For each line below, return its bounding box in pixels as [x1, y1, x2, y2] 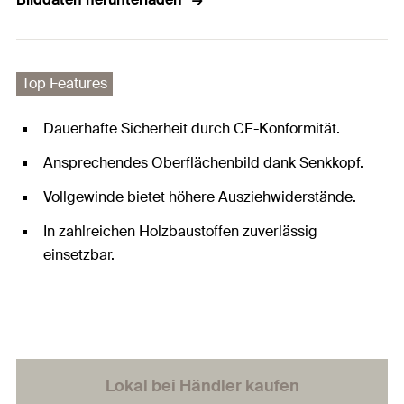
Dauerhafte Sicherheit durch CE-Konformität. [43, 119, 340, 138]
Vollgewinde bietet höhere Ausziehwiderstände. [43, 188, 356, 207]
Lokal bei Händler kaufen [105, 375, 299, 397]
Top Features [22, 74, 107, 93]
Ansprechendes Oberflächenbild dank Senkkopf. [43, 153, 363, 172]
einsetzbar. [43, 245, 115, 264]
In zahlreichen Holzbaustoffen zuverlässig [43, 222, 317, 241]
